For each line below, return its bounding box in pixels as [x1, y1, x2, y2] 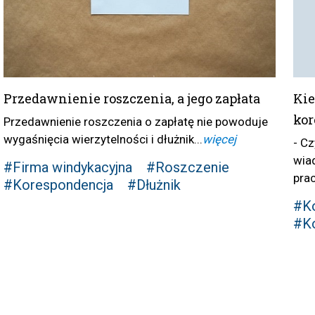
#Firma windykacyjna [3, 159, 132, 176]
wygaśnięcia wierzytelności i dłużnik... [3, 132, 202, 147]
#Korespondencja [3, 176, 113, 194]
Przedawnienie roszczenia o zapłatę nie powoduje [3, 115, 268, 129]
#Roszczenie [146, 159, 229, 176]
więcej [202, 132, 236, 147]
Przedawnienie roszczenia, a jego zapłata [3, 90, 260, 108]
